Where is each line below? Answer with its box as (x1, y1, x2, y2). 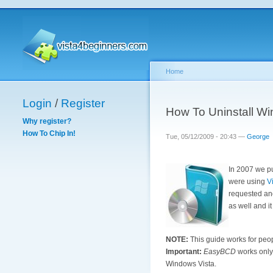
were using (229, 177, 267, 186)
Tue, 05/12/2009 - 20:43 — (166, 133, 247, 140)
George (247, 133, 269, 140)
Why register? (23, 117, 71, 126)
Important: (166, 247, 202, 256)
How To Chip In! (23, 129, 76, 138)
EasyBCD (204, 247, 236, 256)
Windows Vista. (166, 259, 216, 268)
